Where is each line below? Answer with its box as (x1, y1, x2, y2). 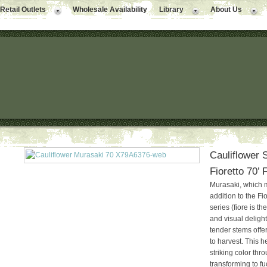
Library (159, 5, 184, 14)
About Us (210, 5, 242, 14)
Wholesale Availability (73, 5, 147, 14)
